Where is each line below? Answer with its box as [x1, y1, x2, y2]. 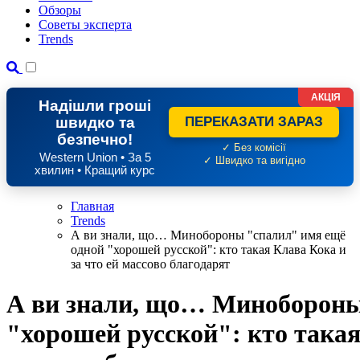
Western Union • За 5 [39, 151, 151, 165]
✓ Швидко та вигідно [202, 155, 305, 167]
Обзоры [39, 3, 81, 18]
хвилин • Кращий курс [35, 164, 155, 178]
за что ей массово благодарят [71, 257, 230, 272]
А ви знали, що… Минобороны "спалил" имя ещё [71, 228, 346, 243]
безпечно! [57, 131, 133, 149]
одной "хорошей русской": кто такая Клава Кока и [71, 243, 346, 257]
